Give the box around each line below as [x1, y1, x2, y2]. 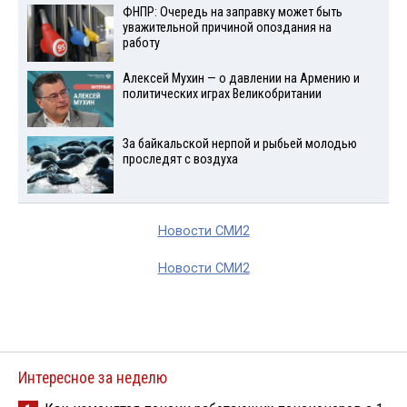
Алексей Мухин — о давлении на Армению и [122, 70, 360, 86]
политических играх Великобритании [122, 85, 322, 102]
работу [122, 35, 160, 51]
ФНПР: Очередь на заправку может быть [122, 4, 342, 20]
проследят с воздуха [122, 152, 238, 168]
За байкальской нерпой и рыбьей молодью [122, 136, 357, 153]
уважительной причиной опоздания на [122, 19, 332, 35]
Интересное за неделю [18, 369, 167, 388]
